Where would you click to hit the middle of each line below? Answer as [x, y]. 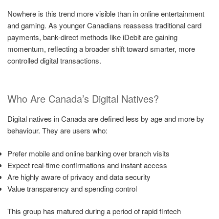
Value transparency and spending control [72, 188]
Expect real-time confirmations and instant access [87, 165]
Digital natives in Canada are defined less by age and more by [106, 119]
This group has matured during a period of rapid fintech [94, 211]
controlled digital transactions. [54, 60]
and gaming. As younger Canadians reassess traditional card [104, 25]
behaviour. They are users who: [57, 131]
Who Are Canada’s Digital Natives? [83, 99]
